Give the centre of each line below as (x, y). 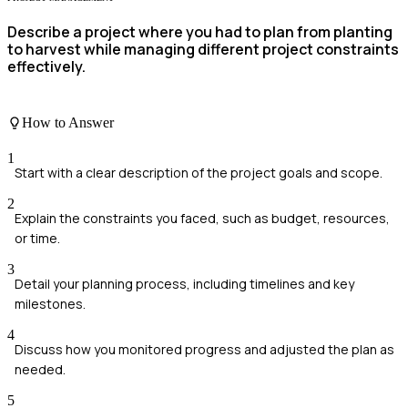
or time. (37, 239)
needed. (40, 370)
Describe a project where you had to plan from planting (200, 32)
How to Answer (68, 123)
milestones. (50, 304)
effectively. (46, 67)
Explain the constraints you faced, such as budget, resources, (202, 219)
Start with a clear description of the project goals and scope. (199, 173)
